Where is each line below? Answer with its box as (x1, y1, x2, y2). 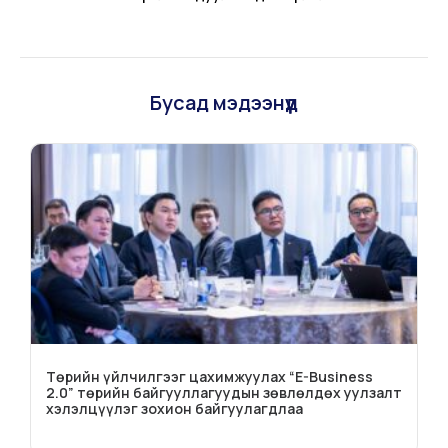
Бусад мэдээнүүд (150, 88, 298, 116)
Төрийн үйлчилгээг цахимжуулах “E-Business (46, 366, 373, 386)
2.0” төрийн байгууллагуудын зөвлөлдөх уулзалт (46, 382, 402, 402)
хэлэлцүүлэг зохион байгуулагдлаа (46, 398, 303, 418)
